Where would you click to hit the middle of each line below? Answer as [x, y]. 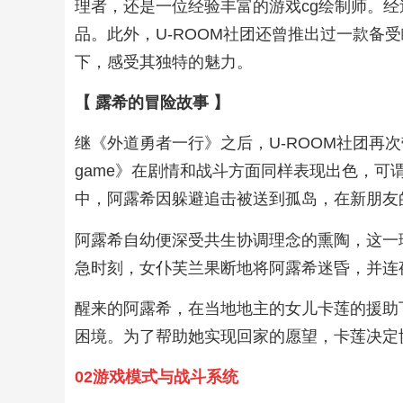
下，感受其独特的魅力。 [164, 62]
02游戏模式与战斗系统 [157, 377]
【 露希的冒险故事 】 [152, 102]
